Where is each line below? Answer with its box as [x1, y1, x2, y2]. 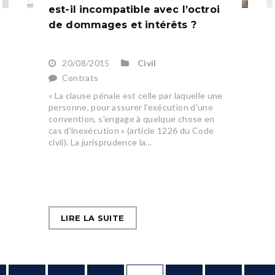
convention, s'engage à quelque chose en [48, 114, 215, 125]
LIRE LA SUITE [60, 213, 125, 223]
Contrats [61, 72, 99, 83]
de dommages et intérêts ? [48, 19, 196, 31]
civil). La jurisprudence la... [48, 137, 152, 148]
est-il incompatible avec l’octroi [48, 4, 220, 16]
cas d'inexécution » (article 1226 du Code [48, 125, 214, 136]
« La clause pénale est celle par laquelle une [48, 90, 223, 101]
